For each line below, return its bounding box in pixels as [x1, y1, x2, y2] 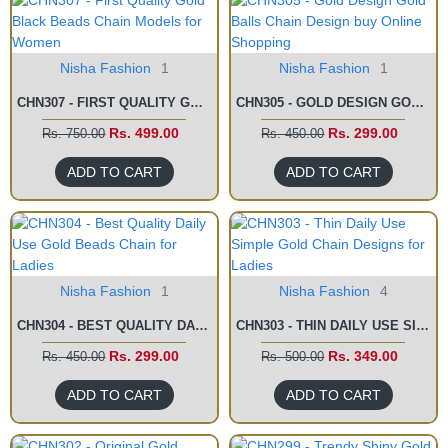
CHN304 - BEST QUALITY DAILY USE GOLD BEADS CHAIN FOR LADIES [195, 318, 208, 333]
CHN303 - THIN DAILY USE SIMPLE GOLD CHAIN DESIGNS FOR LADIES [415, 318, 429, 333]
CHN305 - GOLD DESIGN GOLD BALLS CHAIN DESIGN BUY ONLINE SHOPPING [410, 95, 424, 110]
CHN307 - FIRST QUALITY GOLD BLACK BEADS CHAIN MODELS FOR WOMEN [190, 95, 203, 110]
